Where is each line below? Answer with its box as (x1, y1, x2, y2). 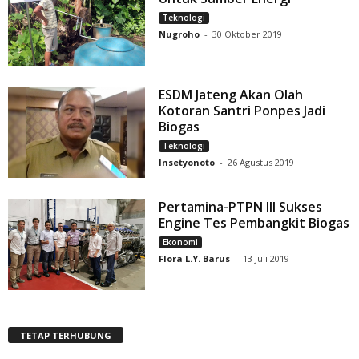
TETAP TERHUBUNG (20, 329, 111, 342)
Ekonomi (163, 236, 199, 248)
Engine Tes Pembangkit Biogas (159, 214, 350, 232)
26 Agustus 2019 (228, 156, 295, 169)
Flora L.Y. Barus (159, 252, 231, 265)
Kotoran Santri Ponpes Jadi (159, 102, 326, 120)
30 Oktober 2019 (212, 28, 283, 41)
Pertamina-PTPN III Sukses (159, 198, 323, 216)
